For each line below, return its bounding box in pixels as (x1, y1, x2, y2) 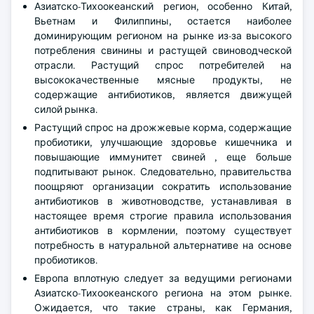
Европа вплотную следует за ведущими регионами (34, 272, 292, 285)
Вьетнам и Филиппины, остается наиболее (34, 15, 292, 27)
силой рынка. (34, 103, 97, 116)
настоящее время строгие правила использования (34, 210, 292, 222)
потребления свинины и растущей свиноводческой (34, 44, 292, 57)
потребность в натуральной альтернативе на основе (34, 239, 292, 252)
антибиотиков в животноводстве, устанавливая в (34, 195, 292, 207)
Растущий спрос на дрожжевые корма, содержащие (34, 121, 292, 134)
